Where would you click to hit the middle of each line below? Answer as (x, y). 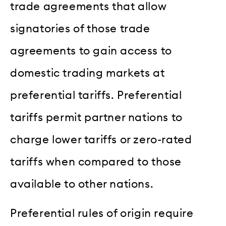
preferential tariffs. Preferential (96, 95)
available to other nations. (82, 184)
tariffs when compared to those (96, 162)
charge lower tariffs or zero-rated (101, 139)
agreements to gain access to (91, 51)
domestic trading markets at (88, 73)
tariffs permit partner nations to (96, 117)
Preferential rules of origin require (102, 214)
